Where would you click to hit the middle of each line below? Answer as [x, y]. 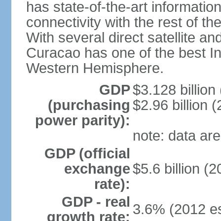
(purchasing [89, 105]
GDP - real [96, 202]
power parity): [82, 120]
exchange [97, 169]
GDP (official [87, 153]
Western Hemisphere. [95, 68]
